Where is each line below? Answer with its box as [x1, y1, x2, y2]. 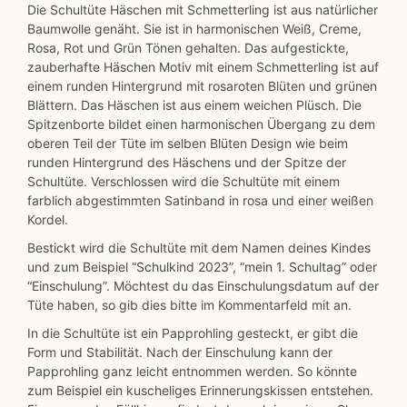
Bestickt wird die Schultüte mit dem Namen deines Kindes [27, 240, 371, 256]
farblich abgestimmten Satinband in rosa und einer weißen [27, 193, 373, 209]
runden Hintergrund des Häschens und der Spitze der [27, 154, 346, 171]
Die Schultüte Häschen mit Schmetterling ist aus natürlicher [27, 2, 378, 18]
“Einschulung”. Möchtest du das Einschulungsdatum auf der [27, 278, 379, 294]
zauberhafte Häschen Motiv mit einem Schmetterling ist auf [27, 59, 379, 75]
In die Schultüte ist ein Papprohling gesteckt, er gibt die [27, 325, 358, 342]
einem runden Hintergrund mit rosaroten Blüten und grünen [27, 78, 377, 94]
